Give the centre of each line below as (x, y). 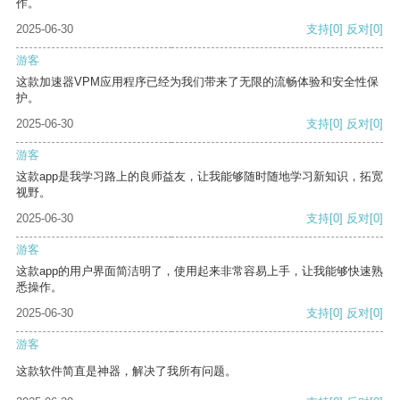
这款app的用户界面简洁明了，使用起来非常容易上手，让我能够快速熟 (200, 271)
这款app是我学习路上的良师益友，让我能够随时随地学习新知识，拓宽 (200, 177)
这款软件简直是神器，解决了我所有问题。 (126, 371)
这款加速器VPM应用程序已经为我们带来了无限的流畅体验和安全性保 (197, 82)
